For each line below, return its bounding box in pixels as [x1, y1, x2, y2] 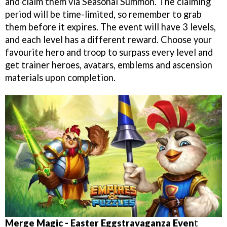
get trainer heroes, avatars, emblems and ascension [5, 59, 212, 71]
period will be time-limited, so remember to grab [5, 9, 202, 20]
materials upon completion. [5, 72, 116, 84]
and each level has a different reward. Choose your [5, 34, 212, 46]
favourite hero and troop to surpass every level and [5, 47, 213, 58]
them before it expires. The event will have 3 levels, [5, 21, 216, 33]
